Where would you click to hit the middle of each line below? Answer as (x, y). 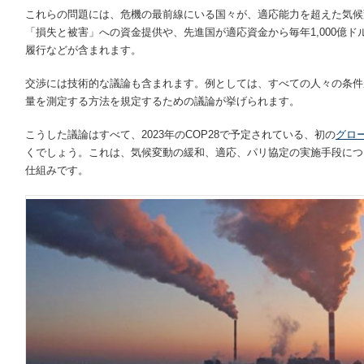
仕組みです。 (57, 171)
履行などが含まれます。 (83, 50)
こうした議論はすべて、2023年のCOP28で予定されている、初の (180, 135)
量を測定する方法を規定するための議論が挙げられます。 (162, 102)
